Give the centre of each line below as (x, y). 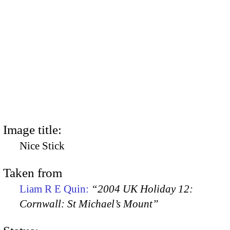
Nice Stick (42, 146)
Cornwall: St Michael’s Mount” (89, 204)
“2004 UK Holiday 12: (142, 189)
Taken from (33, 172)
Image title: (32, 129)
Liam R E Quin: (55, 189)
